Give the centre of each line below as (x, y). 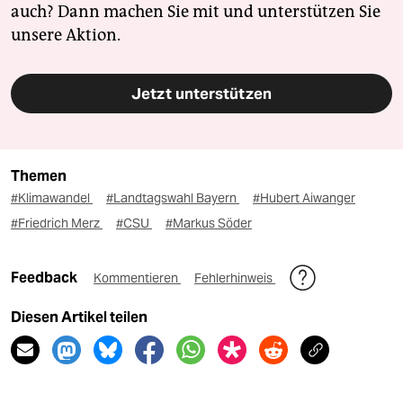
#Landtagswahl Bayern (173, 198)
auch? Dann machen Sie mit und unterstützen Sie (196, 12)
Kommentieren (137, 278)
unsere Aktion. (66, 36)
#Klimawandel (52, 198)
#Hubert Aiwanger (304, 198)
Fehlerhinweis (235, 278)
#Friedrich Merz (57, 224)
